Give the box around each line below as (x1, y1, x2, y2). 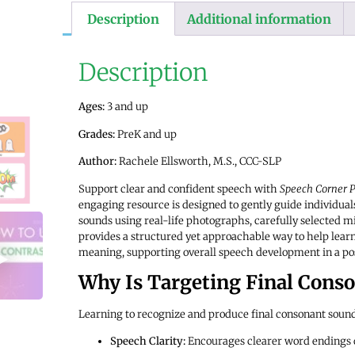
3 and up (104, 100, 148, 114)
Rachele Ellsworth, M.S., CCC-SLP (116, 155, 281, 169)
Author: (78, 155, 116, 169)
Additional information (187, 10, 332, 27)
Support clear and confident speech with (78, 181, 280, 196)
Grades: (78, 127, 117, 141)
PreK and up (116, 127, 177, 141)
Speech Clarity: (109, 334, 185, 349)
